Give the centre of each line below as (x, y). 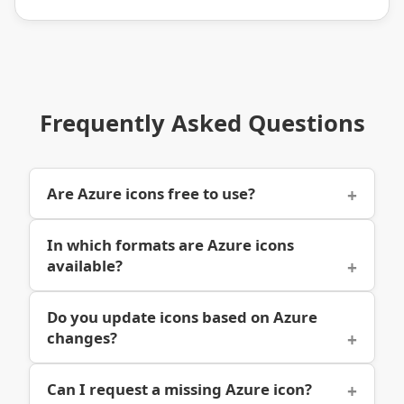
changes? (83, 337)
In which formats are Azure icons (171, 244)
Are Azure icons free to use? (151, 193)
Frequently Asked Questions (202, 123)
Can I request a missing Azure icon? (180, 389)
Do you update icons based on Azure (183, 317)
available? (85, 265)
